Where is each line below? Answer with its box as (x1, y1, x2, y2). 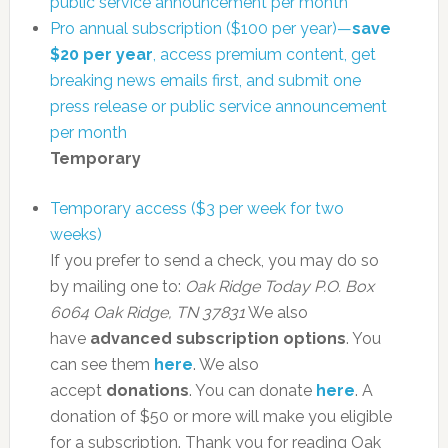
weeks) (49, 224, 102, 244)
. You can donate (188, 380, 316, 400)
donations (105, 380, 189, 400)
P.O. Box (313, 276, 374, 296)
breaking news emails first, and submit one (49, 70, 361, 90)
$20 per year (49, 44, 153, 64)
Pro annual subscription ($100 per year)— (49, 18, 352, 38)
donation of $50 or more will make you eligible (49, 406, 392, 426)
